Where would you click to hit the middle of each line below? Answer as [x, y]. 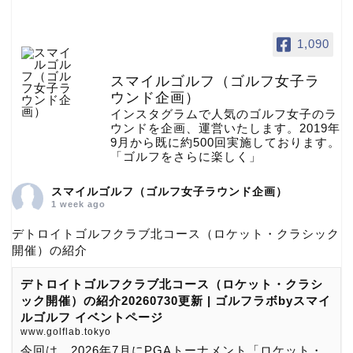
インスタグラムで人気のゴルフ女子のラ [224, 113]
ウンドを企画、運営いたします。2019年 [225, 128]
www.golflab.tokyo [66, 331]
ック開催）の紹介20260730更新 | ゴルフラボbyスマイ [176, 300]
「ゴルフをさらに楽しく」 [186, 156]
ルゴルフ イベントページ [92, 317]
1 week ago [78, 204]
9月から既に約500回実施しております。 [225, 142]
